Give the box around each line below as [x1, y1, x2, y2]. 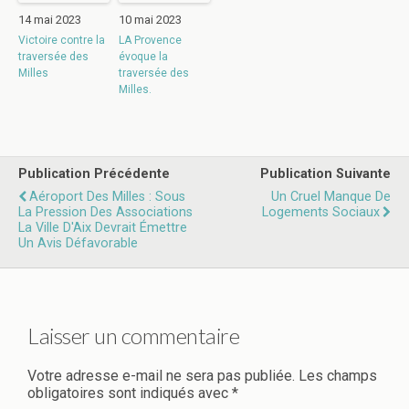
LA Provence [119, 33, 182, 47]
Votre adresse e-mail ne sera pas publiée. [27, 367, 295, 385]
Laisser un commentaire [27, 322, 240, 350]
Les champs [299, 367, 377, 385]
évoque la [119, 49, 168, 63]
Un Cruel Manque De [271, 188, 391, 204]
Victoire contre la [18, 33, 105, 47]
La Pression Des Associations [18, 204, 193, 220]
